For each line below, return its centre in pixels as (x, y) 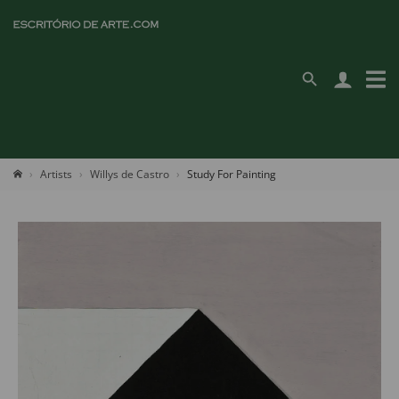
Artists (56, 174)
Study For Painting (232, 174)
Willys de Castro (130, 174)
